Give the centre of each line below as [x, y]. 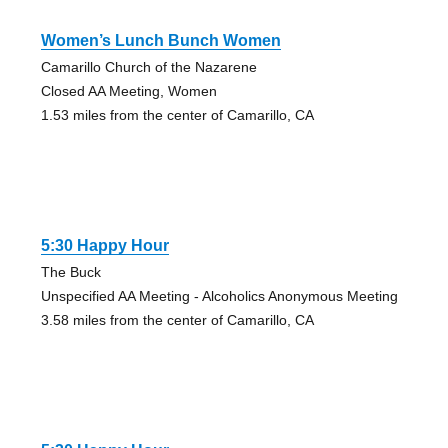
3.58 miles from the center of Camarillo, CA [177, 319]
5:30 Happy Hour [104, 245]
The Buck [70, 271]
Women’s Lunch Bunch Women [160, 40]
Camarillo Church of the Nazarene [148, 66]
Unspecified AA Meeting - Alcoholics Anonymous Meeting [219, 295]
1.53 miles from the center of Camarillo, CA [177, 114]
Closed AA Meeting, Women [128, 90]
